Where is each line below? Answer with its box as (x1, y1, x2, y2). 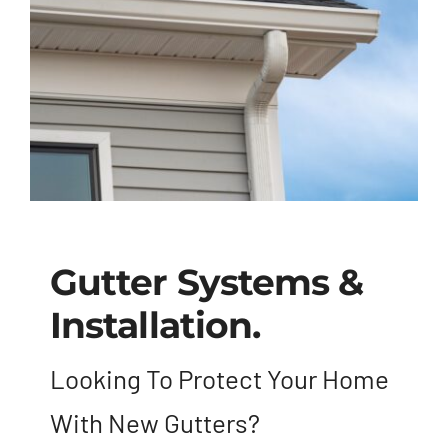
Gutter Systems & (49, 260, 364, 305)
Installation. (49, 303, 261, 348)
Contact (28, 103, 94, 127)
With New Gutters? (49, 407, 260, 439)
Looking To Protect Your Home (49, 363, 389, 395)
